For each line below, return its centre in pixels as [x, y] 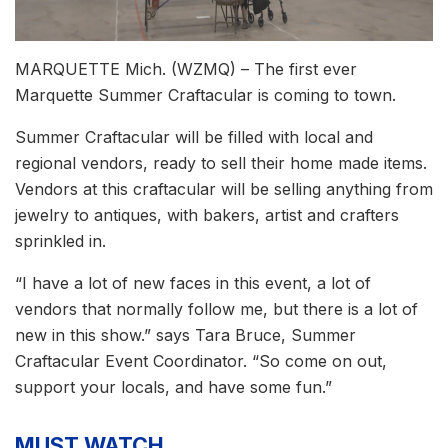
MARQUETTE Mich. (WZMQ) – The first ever [186, 68]
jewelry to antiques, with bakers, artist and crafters [207, 214]
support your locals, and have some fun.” [173, 386]
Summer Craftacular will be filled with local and [194, 136]
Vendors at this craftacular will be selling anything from [224, 188]
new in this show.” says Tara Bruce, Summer [185, 334]
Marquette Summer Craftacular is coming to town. [205, 94]
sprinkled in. [60, 240]
